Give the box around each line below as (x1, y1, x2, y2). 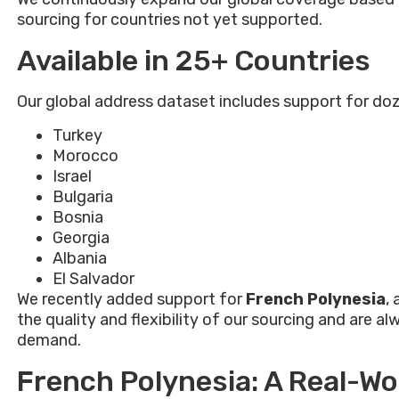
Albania (53, 248, 107, 269)
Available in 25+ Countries (17, 44, 370, 78)
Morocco (53, 146, 118, 167)
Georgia (53, 228, 110, 248)
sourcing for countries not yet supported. (17, 10, 322, 30)
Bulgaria (53, 187, 113, 208)
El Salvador (53, 269, 134, 289)
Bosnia (53, 208, 103, 228)
